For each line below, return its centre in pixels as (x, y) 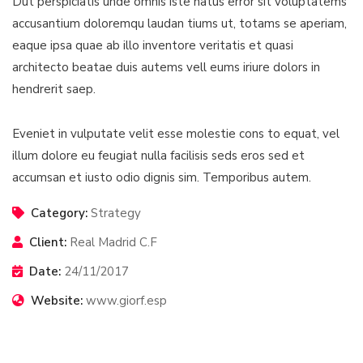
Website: (57, 301)
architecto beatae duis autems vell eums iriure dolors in (166, 68)
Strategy (116, 214)
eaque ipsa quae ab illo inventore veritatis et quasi (153, 46)
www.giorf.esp (126, 301)
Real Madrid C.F (113, 243)
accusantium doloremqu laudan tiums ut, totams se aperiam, (179, 24)
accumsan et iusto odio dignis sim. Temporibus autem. (162, 178)
